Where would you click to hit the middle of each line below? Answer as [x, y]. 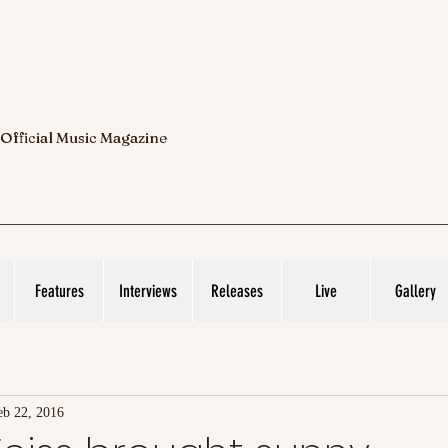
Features [59, 291]
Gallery [415, 291]
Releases [237, 291]
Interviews [148, 291]
